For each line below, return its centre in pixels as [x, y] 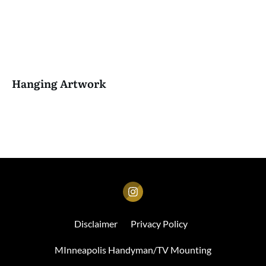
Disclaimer [96, 224]
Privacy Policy [159, 224]
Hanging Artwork [59, 83]
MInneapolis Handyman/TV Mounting [133, 250]
